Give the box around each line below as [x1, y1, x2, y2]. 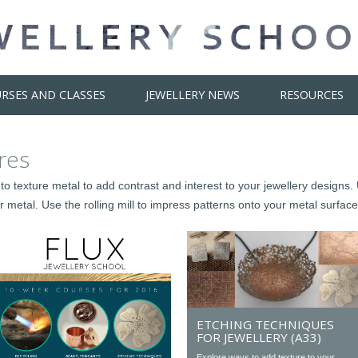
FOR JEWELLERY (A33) [197, 329, 322, 346]
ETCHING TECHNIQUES [197, 316, 335, 333]
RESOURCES [280, 87, 344, 102]
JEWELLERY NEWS [145, 87, 241, 102]
